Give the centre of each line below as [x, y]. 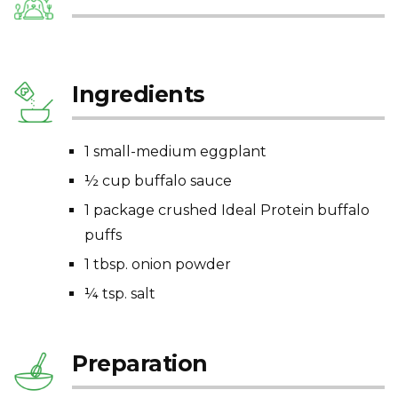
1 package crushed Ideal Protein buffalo [227, 211]
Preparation [140, 364]
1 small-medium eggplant [175, 152]
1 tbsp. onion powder [158, 265]
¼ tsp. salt [120, 294]
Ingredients [139, 95]
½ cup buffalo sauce [158, 181]
